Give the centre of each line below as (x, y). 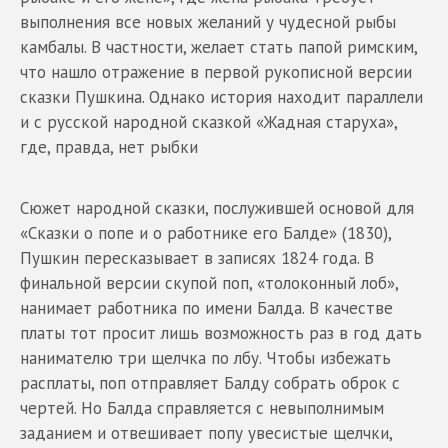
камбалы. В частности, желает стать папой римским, (218, 46)
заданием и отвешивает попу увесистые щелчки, (206, 432)
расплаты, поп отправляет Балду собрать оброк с (210, 382)
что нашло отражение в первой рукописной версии (216, 71)
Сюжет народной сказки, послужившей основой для (217, 207)
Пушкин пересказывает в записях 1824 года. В (197, 257)
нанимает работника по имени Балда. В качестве (206, 307)
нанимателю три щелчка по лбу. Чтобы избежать (205, 357)
